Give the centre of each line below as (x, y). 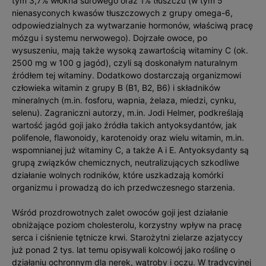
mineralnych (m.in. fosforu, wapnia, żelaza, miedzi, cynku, (124, 100)
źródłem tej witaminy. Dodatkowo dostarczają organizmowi (126, 75)
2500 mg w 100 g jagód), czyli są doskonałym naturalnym (125, 63)
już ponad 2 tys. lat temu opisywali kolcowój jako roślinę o (123, 250)
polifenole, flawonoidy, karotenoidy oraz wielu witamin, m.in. (128, 137)
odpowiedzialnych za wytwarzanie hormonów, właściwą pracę (132, 25)
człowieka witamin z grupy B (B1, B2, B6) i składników (116, 88)
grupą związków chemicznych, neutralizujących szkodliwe (126, 162)
